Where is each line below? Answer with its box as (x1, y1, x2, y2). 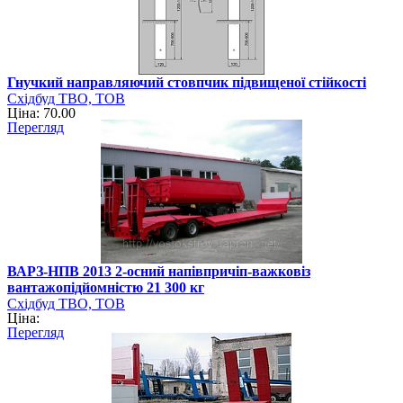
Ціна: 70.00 (7, 104, 76, 121)
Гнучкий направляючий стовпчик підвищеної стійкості (7, 74, 366, 90)
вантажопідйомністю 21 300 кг (7, 279, 204, 295)
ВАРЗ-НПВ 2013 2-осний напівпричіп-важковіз (7, 263, 310, 279)
